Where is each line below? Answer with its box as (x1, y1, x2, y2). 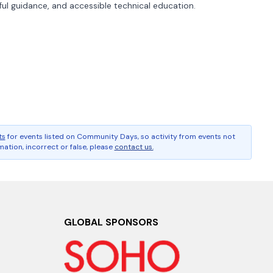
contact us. (114, 142, 154, 152)
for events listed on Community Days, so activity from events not (7, 132, 235, 141)
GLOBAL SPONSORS (64, 215, 158, 229)
